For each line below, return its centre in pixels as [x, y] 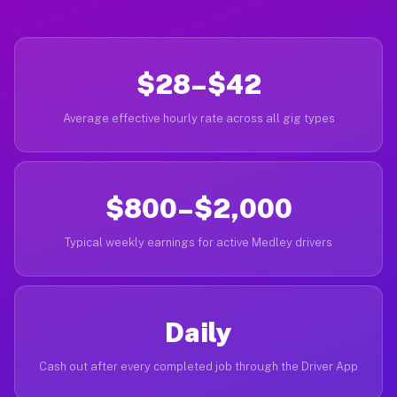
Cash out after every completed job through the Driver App [198, 366]
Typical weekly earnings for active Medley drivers [198, 242]
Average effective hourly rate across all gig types [198, 118]
